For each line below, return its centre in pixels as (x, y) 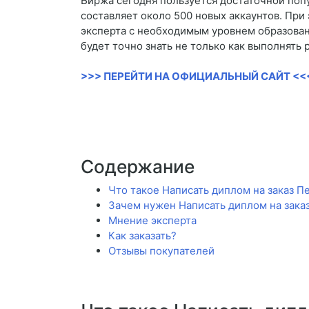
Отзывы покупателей (161, 251)
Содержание (138, 167)
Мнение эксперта (152, 221)
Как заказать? (142, 236)
